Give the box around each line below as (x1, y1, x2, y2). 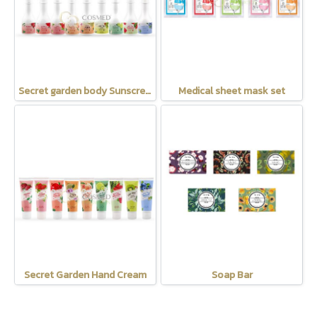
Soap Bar (211, 267, 253, 283)
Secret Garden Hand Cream (24, 267, 146, 283)
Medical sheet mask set (178, 83, 285, 99)
